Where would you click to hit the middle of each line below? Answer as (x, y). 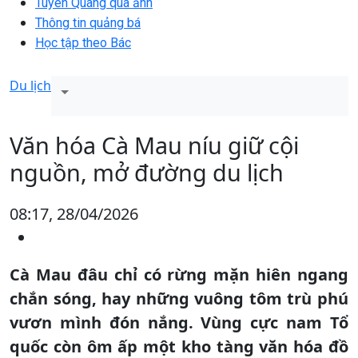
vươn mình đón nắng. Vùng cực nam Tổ (179, 322)
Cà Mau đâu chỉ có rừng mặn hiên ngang (179, 274)
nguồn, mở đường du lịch (147, 172)
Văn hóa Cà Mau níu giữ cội (154, 145)
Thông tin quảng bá (88, 22)
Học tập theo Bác (83, 42)
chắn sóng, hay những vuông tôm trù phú (179, 298)
